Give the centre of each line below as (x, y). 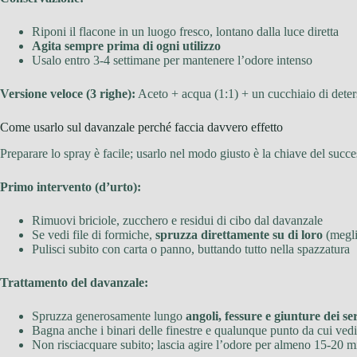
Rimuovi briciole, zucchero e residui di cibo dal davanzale (177, 220)
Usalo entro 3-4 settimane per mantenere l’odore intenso (172, 61)
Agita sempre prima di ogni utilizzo (126, 46)
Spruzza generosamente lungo (109, 316)
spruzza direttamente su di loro (239, 234)
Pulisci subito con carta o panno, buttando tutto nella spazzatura (191, 249)
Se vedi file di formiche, (94, 234)
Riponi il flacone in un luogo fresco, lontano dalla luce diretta (185, 32)
